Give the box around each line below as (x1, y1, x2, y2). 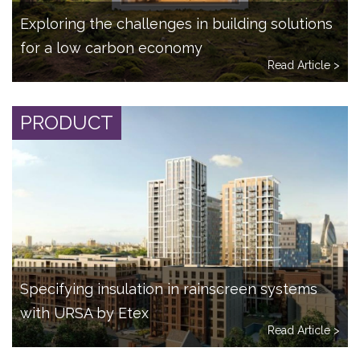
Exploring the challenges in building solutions (20, 15, 333, 33)
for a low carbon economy (20, 39, 202, 57)
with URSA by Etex (20, 305, 149, 322)
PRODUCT (20, 111, 113, 135)
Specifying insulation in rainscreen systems (20, 280, 317, 298)
